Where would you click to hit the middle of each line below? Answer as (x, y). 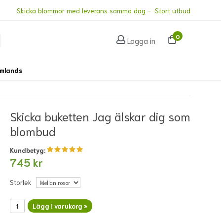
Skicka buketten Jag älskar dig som (100, 116)
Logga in (141, 41)
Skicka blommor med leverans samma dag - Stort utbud (104, 10)
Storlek (20, 183)
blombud (33, 131)
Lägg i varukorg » (60, 206)
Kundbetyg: (28, 150)
